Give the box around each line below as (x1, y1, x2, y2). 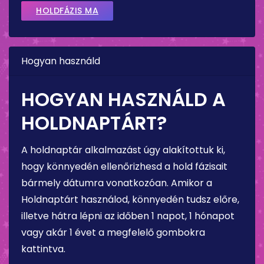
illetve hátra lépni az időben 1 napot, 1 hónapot (21, 209, 235, 223)
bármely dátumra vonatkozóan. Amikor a (21, 176, 212, 190)
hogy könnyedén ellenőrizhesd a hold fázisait (21, 159, 227, 173)
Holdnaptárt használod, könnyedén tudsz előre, (21, 192, 239, 206)
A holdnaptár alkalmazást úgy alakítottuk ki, (21, 143, 225, 157)
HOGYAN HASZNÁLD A (21, 85, 226, 113)
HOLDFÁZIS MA (36, 4, 98, 16)
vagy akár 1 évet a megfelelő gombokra (21, 225, 205, 239)
